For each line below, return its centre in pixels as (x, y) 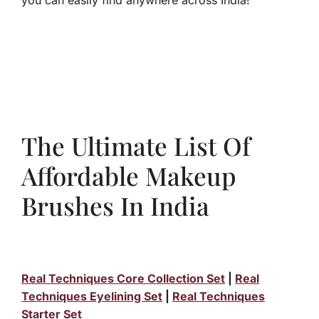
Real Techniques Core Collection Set (123, 279)
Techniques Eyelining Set (92, 297)
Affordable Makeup (129, 176)
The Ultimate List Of (136, 146)
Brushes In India (115, 206)
